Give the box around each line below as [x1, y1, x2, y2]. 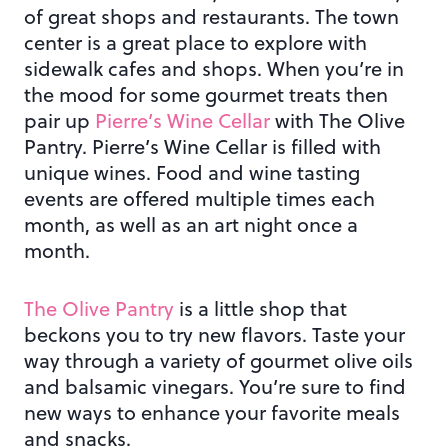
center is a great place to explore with [24, 28, 367, 58]
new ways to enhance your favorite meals [24, 398, 400, 428]
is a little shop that [174, 294, 347, 324]
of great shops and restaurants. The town [24, 2, 399, 32]
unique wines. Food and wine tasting [24, 158, 360, 188]
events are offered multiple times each [24, 184, 375, 214]
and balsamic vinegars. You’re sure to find [24, 372, 406, 402]
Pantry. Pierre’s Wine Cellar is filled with [24, 132, 381, 162]
